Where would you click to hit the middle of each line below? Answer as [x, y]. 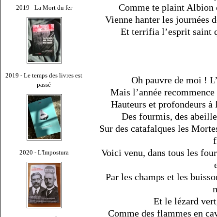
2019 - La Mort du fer [44, 7]
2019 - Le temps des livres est [44, 75]
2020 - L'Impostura [44, 152]
